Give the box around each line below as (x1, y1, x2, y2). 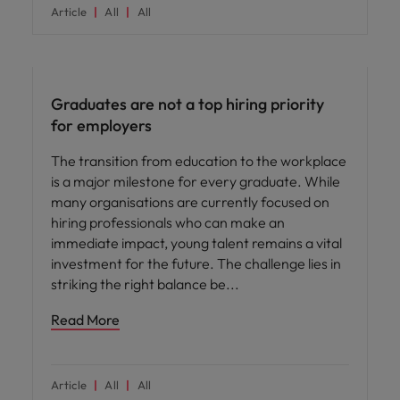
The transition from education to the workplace (51, 151, 346, 170)
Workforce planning (43, 44, 139, 58)
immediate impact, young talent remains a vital (51, 233, 342, 252)
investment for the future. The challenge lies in (51, 254, 341, 272)
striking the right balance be (51, 274, 226, 293)
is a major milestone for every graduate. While (51, 171, 340, 190)
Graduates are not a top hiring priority (51, 93, 324, 114)
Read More (51, 310, 120, 329)
